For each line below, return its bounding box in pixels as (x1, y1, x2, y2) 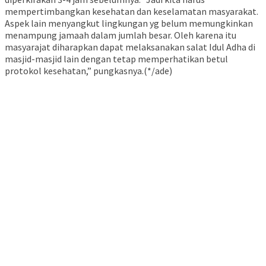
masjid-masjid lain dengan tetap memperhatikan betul (5, 53, 228, 65)
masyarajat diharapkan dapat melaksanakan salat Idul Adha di (5, 41, 255, 53)
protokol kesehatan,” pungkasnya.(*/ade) (5, 65, 172, 77)
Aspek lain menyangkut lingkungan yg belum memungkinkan (5, 17, 253, 30)
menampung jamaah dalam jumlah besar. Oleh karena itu (5, 29, 236, 42)
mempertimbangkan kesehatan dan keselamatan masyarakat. (5, 5, 258, 18)
